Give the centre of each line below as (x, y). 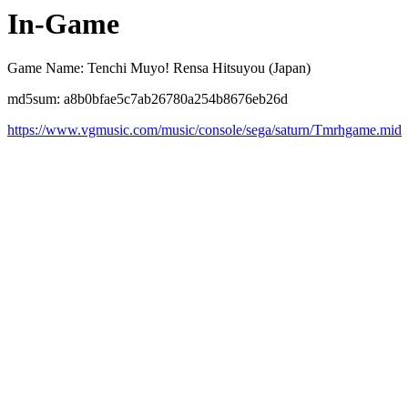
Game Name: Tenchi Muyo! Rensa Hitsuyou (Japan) (159, 68)
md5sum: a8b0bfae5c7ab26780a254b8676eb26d (148, 99)
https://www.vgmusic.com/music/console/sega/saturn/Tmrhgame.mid (204, 130)
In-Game (63, 24)
